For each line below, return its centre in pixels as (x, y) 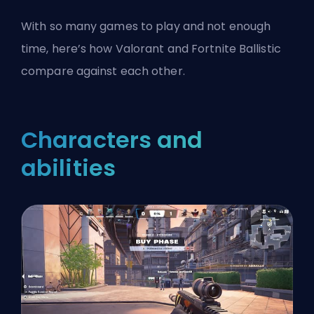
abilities (68, 168)
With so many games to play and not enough (146, 27)
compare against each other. (103, 71)
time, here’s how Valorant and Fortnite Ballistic (151, 49)
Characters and (112, 140)
